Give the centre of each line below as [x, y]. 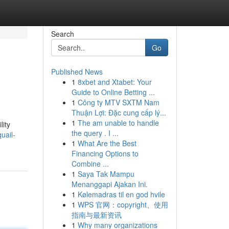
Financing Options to [105, 153]
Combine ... [90, 164]
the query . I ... [95, 133]
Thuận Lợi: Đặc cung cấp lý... [119, 112]
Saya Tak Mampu [106, 174]
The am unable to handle [118, 123]
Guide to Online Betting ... [113, 92]
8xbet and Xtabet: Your [114, 82]
